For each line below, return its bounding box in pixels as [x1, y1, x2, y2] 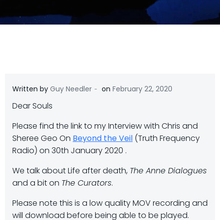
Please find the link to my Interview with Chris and [12, 120, 198, 132]
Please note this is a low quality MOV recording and [12, 197, 208, 209]
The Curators [61, 177, 111, 189]
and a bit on [12, 177, 61, 189]
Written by [12, 84, 50, 94]
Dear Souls [12, 100, 53, 111]
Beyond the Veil [73, 133, 133, 144]
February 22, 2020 [112, 84, 172, 94]
